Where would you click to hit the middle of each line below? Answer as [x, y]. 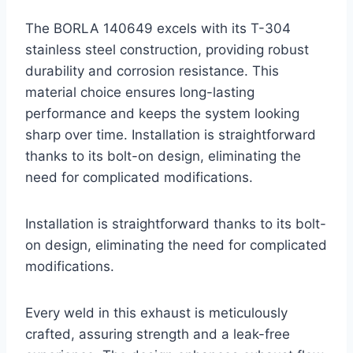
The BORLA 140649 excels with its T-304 [158, 29]
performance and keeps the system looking [162, 114]
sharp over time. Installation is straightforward [171, 135]
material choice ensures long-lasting [140, 93]
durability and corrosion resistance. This [152, 71]
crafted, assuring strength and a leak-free [158, 334]
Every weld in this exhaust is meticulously [156, 313]
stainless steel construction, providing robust [167, 50]
